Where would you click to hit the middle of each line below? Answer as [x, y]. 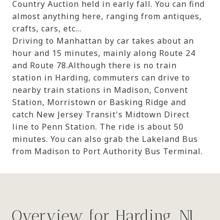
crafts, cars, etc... [48, 28]
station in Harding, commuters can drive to [101, 77]
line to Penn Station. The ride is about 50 [98, 126]
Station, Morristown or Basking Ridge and [99, 102]
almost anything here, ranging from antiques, [107, 16]
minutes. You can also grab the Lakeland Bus [105, 139]
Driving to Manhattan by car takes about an [103, 41]
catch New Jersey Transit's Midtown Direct [101, 114]
